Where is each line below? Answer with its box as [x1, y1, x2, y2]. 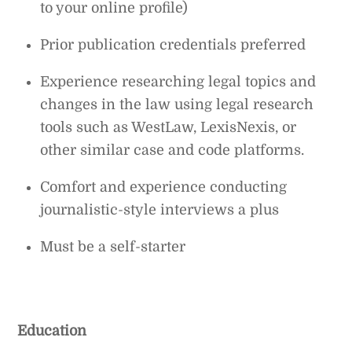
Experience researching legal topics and [40, 74, 317, 90]
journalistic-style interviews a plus [40, 202, 280, 218]
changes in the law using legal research [40, 97, 314, 113]
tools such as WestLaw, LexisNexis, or [40, 119, 297, 136]
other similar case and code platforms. [40, 142, 305, 159]
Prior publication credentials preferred [40, 37, 306, 53]
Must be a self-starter [40, 239, 186, 255]
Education [17, 322, 87, 339]
